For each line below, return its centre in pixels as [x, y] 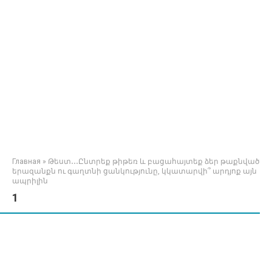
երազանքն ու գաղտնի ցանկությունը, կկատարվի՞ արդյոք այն [134, 171]
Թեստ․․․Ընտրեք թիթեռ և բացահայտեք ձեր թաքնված [154, 161]
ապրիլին [30, 181]
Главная [26, 161]
